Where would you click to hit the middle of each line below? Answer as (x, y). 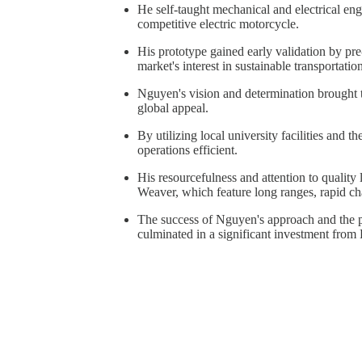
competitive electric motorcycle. (218, 24)
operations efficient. (187, 150)
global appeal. (173, 108)
